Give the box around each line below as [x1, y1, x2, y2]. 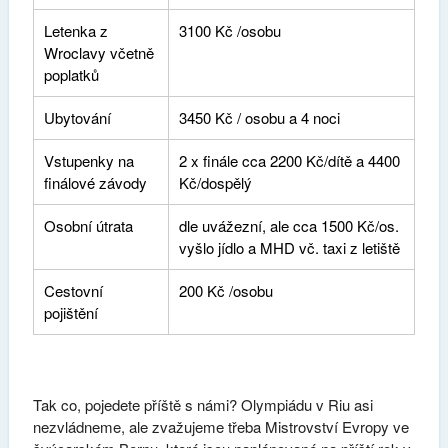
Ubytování [43, 106, 111, 128]
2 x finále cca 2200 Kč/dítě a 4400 [178, 149, 400, 171]
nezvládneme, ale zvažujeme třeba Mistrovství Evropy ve [32, 416, 413, 438]
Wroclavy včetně [43, 41, 154, 63]
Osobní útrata [43, 214, 133, 236]
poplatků [43, 63, 99, 85]
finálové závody [43, 171, 147, 193]
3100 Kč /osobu [178, 19, 281, 41]
